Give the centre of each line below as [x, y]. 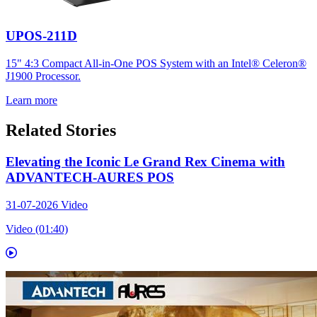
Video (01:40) [37, 229]
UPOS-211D [41, 36]
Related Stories [61, 130]
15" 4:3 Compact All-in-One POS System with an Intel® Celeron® [156, 64]
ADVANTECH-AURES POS [90, 177]
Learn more [31, 100]
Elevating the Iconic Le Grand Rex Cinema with [145, 161]
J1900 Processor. [43, 76]
